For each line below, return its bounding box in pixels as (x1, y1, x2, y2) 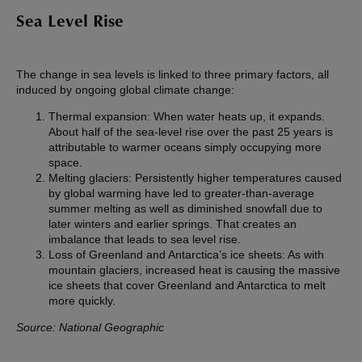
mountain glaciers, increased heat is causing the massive (48, 263, 340, 277)
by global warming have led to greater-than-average (48, 187, 314, 200)
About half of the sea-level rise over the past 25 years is (48, 125, 333, 139)
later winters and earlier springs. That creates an (48, 217, 297, 231)
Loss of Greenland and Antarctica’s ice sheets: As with (48, 248, 324, 262)
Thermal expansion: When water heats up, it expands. (48, 110, 325, 124)
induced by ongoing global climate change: (16, 83, 234, 97)
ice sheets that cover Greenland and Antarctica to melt (48, 279, 326, 293)
